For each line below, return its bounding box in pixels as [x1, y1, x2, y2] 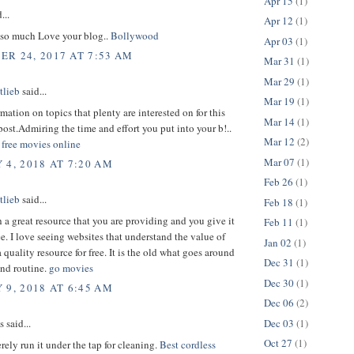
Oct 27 [264, 336, 292, 351]
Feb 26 [264, 175, 293, 190]
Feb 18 [264, 194, 293, 209]
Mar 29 [264, 73, 295, 88]
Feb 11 [264, 215, 293, 230]
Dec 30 [264, 275, 294, 290]
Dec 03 [264, 315, 294, 330]
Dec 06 [264, 296, 294, 311]
